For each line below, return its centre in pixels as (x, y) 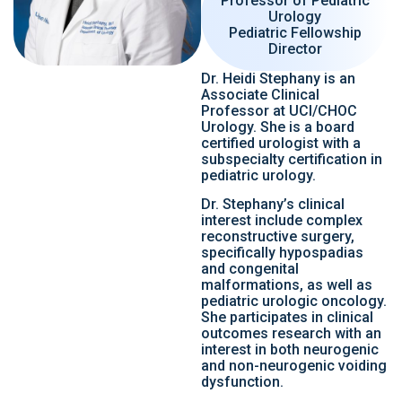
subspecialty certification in (292, 159)
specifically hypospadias (282, 253)
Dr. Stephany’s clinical (273, 205)
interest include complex (282, 221)
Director (295, 48)
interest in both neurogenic (290, 350)
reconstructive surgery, (278, 237)
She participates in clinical (287, 318)
